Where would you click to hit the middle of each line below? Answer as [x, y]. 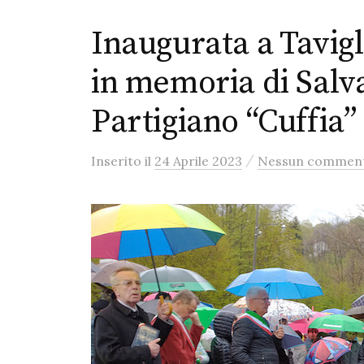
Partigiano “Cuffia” [224, 122]
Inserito [118, 161]
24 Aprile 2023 [198, 161]
